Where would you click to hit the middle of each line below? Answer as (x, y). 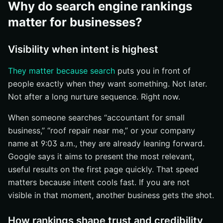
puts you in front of (153, 71)
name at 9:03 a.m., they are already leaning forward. (106, 143)
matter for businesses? (75, 22)
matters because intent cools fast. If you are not (99, 182)
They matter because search (61, 71)
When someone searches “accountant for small (96, 117)
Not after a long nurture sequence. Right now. (94, 97)
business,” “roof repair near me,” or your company (102, 130)
